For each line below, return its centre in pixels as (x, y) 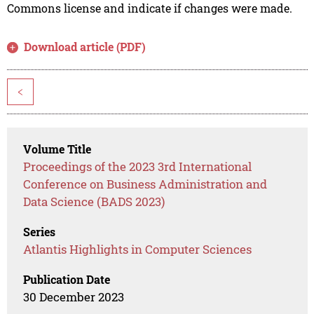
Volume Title (57, 149)
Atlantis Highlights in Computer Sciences (138, 250)
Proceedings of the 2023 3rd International (138, 167)
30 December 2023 (74, 297)
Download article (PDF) (85, 47)
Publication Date (67, 280)
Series (40, 232)
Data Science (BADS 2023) (94, 202)
